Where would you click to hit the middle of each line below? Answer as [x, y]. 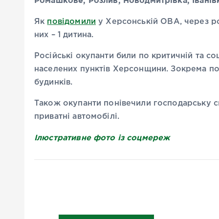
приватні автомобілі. [77, 117]
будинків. [54, 82]
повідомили [71, 22]
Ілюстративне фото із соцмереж [102, 137]
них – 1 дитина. [64, 35]
